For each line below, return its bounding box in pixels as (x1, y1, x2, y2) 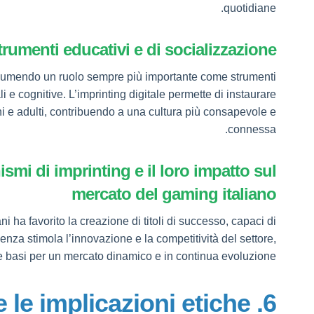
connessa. (228, 123, 277, 135)
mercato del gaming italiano (71, 184, 277, 203)
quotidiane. (224, 2, 277, 14)
